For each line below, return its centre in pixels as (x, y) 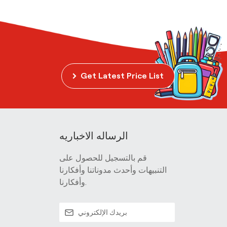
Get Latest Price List (122, 76)
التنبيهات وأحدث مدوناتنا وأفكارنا (113, 170)
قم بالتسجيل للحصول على (103, 158)
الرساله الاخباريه (94, 136)
